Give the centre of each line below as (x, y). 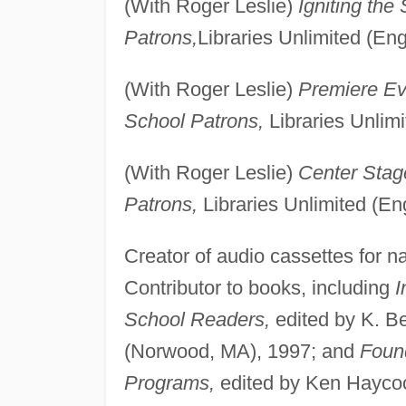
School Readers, (197, 319)
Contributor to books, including (259, 287)
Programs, (169, 382)
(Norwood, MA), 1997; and (242, 351)
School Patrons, (193, 121)
